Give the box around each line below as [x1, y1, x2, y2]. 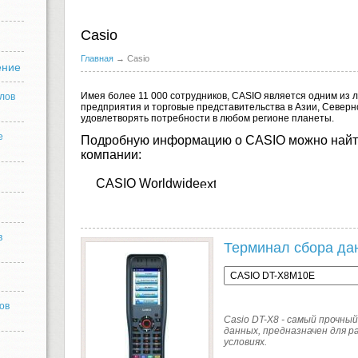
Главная [81, 54, 113, 64]
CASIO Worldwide [96, 177, 200, 191]
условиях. [224, 336, 267, 348]
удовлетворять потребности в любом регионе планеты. [81, 113, 334, 125]
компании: [81, 148, 141, 162]
